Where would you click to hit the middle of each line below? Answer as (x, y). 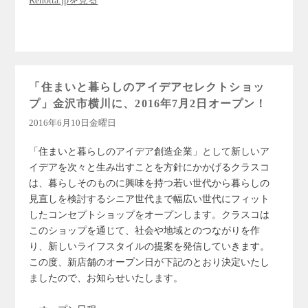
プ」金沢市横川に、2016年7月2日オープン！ (148, 103)
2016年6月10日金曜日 (73, 123)
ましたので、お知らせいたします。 (106, 278)
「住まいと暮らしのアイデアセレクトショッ (147, 87)
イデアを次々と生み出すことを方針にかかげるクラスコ (150, 167)
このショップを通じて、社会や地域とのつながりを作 (145, 230)
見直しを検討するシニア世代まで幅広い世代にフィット (150, 199)
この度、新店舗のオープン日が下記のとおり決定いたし (150, 262)
